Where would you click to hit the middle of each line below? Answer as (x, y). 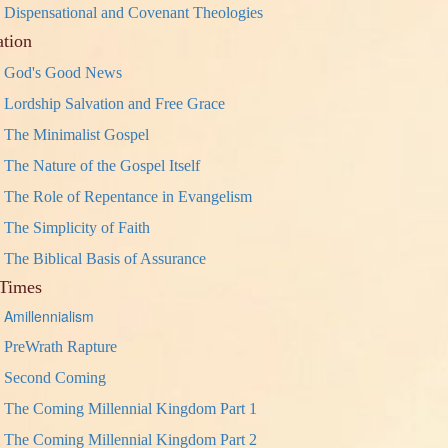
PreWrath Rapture (61, 346)
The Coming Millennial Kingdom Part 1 (131, 408)
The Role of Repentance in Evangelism (128, 196)
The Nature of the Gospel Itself (102, 165)
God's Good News (63, 72)
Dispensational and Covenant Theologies (134, 12)
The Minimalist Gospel (77, 134)
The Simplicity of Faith (77, 227)
